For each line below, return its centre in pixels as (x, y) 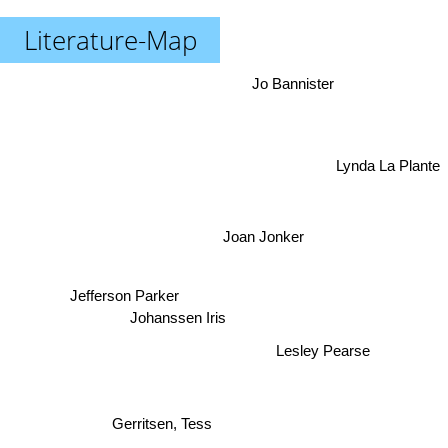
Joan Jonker (266, 239)
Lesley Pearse (324, 353)
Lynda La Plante (388, 164)
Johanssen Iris (166, 331)
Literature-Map (110, 40)
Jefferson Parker (122, 301)
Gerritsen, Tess (162, 422)
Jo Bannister (292, 83)
